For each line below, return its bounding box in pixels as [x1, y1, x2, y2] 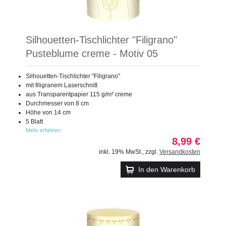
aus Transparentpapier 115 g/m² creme [26, 90, 132, 98]
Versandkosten [159, 148, 200, 155]
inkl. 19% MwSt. [99, 148, 142, 155]
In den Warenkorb [138, 165, 195, 174]
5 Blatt [26, 118, 43, 125]
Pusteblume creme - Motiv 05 [26, 47, 158, 59]
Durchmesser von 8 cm [26, 99, 89, 107]
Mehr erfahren [26, 127, 61, 133]
